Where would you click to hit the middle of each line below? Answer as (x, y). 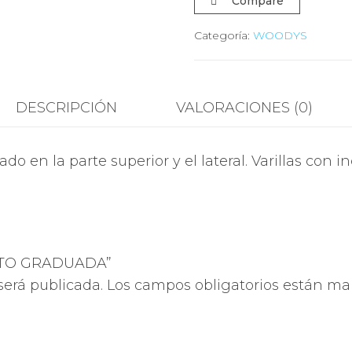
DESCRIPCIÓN (66, 108)
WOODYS (280, 35)
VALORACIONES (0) (244, 108)
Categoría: (223, 35)
